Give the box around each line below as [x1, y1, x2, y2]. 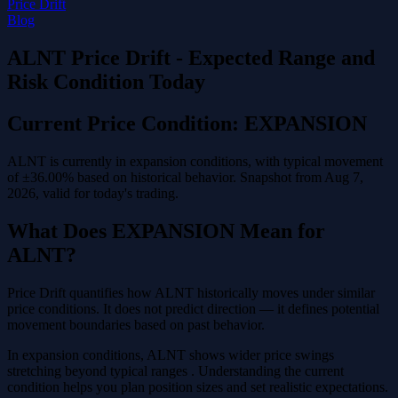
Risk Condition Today [7, 69, 205, 93]
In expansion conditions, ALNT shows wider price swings [7, 346, 334, 362]
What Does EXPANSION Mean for [7, 219, 325, 243]
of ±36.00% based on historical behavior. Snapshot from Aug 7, [7, 169, 363, 185]
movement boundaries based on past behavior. [7, 316, 265, 332]
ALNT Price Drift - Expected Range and [7, 45, 375, 69]
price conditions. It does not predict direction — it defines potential [7, 300, 379, 316]
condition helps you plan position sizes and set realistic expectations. [7, 378, 388, 394]
